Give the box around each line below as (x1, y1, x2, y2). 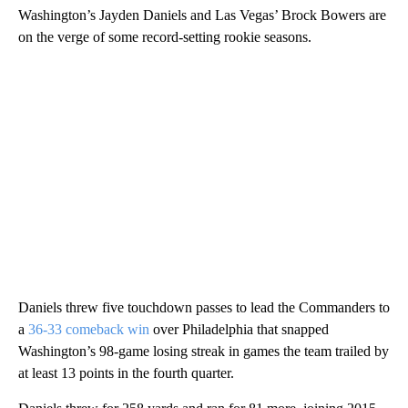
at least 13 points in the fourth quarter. (18, 365, 234, 382)
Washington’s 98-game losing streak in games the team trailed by (18, 343, 389, 360)
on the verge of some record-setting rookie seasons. (18, 29, 311, 46)
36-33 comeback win (28, 321, 149, 338)
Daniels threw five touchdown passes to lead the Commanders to (18, 300, 390, 316)
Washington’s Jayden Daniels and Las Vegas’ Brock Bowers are (18, 7, 386, 24)
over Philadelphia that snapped (149, 321, 329, 338)
